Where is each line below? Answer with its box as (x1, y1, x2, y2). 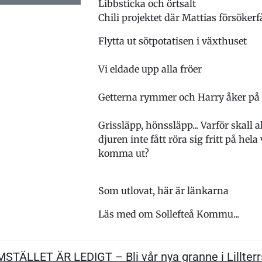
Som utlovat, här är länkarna (98, 185, 229, 196)
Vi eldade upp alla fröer (98, 63, 202, 75)
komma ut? (98, 147, 149, 159)
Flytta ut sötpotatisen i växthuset (98, 35, 247, 47)
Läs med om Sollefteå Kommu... (98, 208, 239, 220)
